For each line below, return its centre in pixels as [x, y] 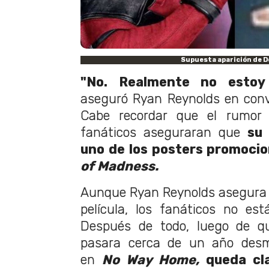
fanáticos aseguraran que [164, 132]
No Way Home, [154, 259]
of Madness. [119, 166]
